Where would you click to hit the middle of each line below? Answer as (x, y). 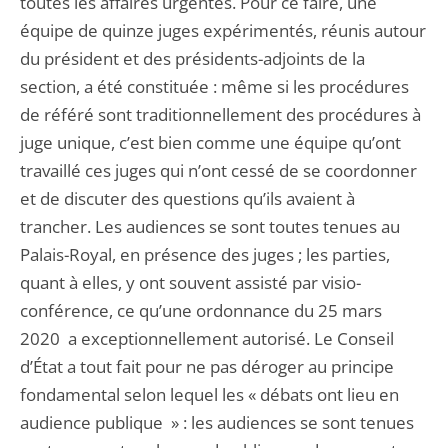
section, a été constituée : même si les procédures (214, 86)
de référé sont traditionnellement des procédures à (220, 114)
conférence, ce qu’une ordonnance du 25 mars (201, 310)
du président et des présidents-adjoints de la (192, 58)
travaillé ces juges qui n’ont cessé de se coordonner (218, 170)
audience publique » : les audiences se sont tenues (217, 422)
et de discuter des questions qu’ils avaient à (187, 198)
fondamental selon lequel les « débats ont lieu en (209, 394)
